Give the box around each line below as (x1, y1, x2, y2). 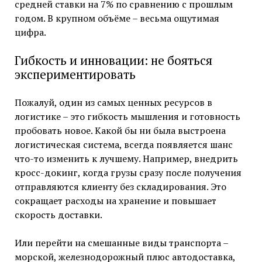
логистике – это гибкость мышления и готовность (14, 110, 240, 123)
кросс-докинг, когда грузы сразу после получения (14, 166, 242, 180)
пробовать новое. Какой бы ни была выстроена (14, 124, 226, 137)
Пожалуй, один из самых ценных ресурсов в (14, 96, 212, 109)
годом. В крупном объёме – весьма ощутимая (14, 12, 219, 25)
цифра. (14, 26, 46, 39)
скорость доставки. (14, 208, 102, 222)
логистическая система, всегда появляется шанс (14, 138, 233, 151)
